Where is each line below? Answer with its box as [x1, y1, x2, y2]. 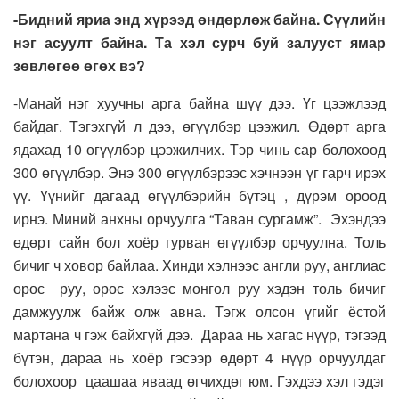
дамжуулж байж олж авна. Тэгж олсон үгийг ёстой [13, 301, 386, 322]
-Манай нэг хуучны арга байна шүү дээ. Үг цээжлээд [13, 93, 386, 114]
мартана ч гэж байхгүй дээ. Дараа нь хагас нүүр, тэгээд [13, 324, 386, 346]
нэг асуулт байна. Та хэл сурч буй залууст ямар [13, 32, 386, 53]
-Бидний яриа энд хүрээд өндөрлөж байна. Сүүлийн [13, 9, 386, 30]
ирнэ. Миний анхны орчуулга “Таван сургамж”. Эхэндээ [13, 208, 386, 230]
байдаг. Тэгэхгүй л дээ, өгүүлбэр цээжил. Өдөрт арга [13, 116, 386, 137]
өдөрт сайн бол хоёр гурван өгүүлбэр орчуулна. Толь [13, 232, 386, 253]
